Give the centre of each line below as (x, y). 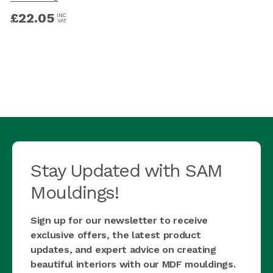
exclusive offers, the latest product (116, 235)
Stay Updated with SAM (126, 170)
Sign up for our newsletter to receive (119, 220)
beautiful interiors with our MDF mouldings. (133, 264)
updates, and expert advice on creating (123, 249)
